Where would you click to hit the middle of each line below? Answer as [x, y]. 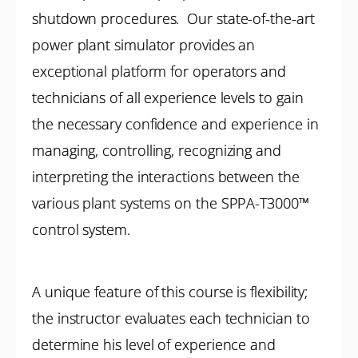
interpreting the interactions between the [166, 177]
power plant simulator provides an [144, 45]
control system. [81, 229]
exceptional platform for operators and [159, 71]
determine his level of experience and [154, 344]
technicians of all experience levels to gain [168, 97]
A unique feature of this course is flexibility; [170, 292]
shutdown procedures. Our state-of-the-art [173, 18]
